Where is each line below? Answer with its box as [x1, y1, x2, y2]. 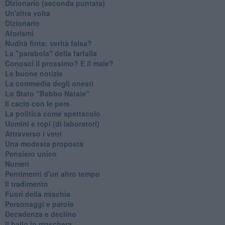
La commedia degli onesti [5, 78, 93, 88]
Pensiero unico [5, 148, 57, 159]
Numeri [5, 158, 29, 169]
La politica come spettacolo [5, 108, 100, 119]
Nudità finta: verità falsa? [5, 38, 92, 48]
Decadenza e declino [5, 208, 76, 219]
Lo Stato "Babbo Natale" [5, 88, 89, 98]
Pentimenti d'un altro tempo [5, 168, 100, 179]
